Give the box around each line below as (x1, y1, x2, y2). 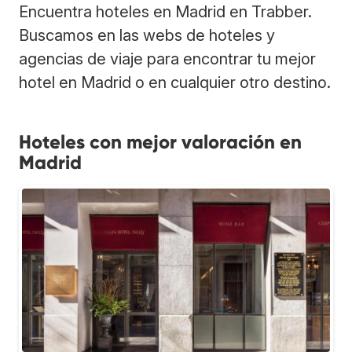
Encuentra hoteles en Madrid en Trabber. (19, 2, 312, 21)
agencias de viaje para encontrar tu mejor (19, 49, 316, 68)
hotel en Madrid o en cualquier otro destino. (19, 72, 331, 92)
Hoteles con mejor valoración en (19, 130, 302, 153)
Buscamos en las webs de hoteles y (19, 25, 275, 45)
